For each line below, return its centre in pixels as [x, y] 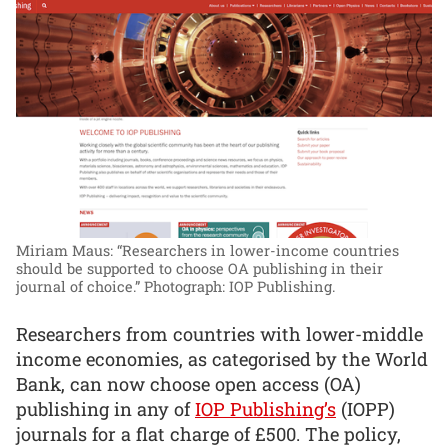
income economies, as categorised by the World [222, 359]
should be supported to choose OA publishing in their [199, 269]
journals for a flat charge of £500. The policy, [208, 434]
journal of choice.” [78, 287]
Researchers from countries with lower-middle [219, 334]
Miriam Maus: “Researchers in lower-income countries [207, 251]
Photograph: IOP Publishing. [239, 287]
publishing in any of [105, 409]
